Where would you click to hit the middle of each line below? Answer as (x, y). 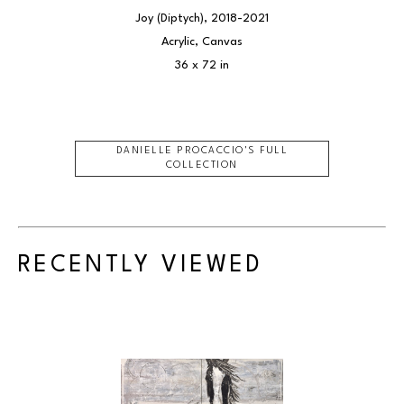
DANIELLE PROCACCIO (180, 151)
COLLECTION (202, 165)
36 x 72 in (202, 65)
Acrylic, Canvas (202, 42)
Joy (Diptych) (170, 18)
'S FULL (266, 151)
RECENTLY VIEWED (141, 266)
